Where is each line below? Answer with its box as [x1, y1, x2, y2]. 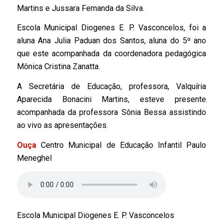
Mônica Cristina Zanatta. [16, 62, 100, 72]
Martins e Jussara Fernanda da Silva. [16, 3, 144, 13]
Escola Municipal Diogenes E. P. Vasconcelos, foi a [16, 23, 207, 33]
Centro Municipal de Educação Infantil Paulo [40, 140, 207, 150]
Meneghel [16, 153, 52, 163]
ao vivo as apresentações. [16, 120, 108, 130]
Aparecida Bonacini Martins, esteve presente [16, 94, 207, 104]
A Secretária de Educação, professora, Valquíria [16, 81, 207, 91]
